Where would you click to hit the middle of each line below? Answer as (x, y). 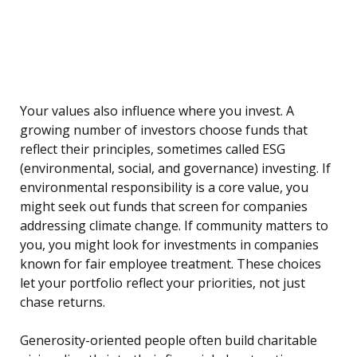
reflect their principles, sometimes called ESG (153, 149)
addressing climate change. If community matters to (174, 226)
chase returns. (63, 302)
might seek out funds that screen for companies (164, 207)
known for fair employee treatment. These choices (171, 264)
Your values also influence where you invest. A (157, 111)
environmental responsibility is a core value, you (164, 188)
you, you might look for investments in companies (169, 245)
